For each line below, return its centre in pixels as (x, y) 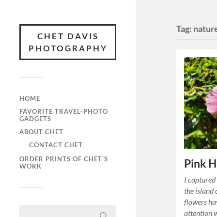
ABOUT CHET (41, 132)
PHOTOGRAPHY (68, 48)
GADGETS (35, 119)
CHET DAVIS (68, 36)
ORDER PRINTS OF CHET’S (64, 159)
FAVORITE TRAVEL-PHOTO (64, 111)
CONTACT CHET (56, 145)
